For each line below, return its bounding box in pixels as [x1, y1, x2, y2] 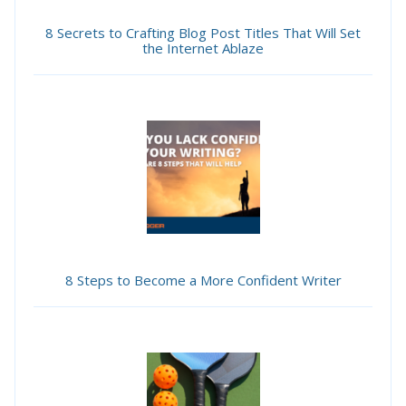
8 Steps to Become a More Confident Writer [64, 270, 342, 289]
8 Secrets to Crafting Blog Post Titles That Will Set [45, 23, 361, 42]
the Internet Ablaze [142, 38, 264, 57]
